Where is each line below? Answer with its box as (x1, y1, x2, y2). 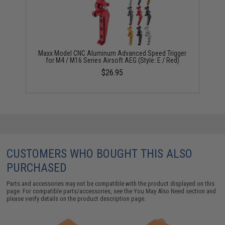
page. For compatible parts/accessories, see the (7, 187, 134, 195)
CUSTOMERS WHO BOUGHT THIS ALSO (7, 146, 193, 161)
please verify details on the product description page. (7, 194, 146, 202)
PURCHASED (7, 160, 67, 175)
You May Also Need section (134, 187, 205, 195)
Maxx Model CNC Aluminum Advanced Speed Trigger (38, 49, 187, 57)
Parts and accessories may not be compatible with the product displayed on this (7, 179, 215, 187)
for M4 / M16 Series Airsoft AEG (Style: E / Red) (45, 56, 179, 64)
